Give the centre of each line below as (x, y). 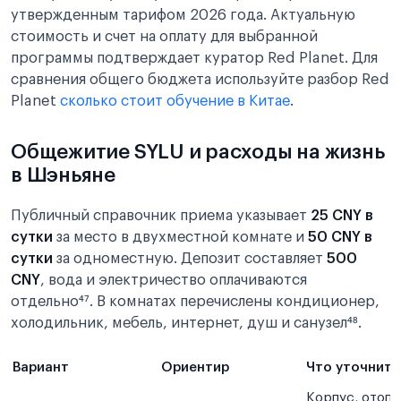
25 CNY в (342, 216)
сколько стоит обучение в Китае (175, 101)
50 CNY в (340, 237)
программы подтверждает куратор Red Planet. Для (194, 58)
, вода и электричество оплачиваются (174, 280)
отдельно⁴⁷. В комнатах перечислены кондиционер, (195, 302)
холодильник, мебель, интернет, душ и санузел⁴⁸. (186, 323)
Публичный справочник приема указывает (161, 216)
